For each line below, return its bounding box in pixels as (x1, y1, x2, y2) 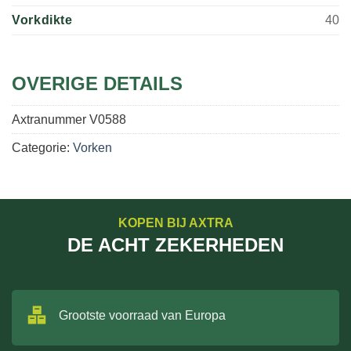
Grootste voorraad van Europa (59, 308, 226, 322)
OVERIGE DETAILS (12, 72, 183, 94)
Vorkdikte (12, 13, 73, 27)
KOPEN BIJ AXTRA (118, 215, 233, 230)
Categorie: (12, 140, 73, 154)
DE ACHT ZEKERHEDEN (67, 233, 284, 255)
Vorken (73, 140, 112, 154)
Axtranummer (12, 112, 89, 126)
